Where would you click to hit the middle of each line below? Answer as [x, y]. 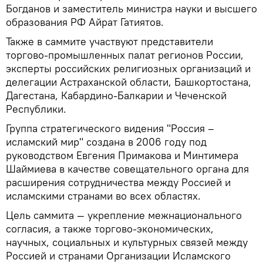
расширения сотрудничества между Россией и [118, 182]
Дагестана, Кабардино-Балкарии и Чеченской [116, 95]
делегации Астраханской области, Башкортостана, [129, 82]
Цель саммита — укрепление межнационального [124, 215]
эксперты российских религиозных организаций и [128, 68]
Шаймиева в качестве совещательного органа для [127, 168]
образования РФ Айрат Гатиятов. [85, 22]
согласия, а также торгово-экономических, [110, 228]
